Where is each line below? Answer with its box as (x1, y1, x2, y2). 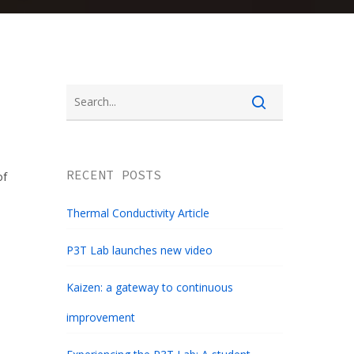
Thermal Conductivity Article (66, 205, 210, 221)
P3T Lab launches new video (66, 243, 213, 258)
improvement (66, 310, 136, 326)
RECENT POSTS (66, 167, 162, 183)
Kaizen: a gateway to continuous (66, 280, 234, 296)
